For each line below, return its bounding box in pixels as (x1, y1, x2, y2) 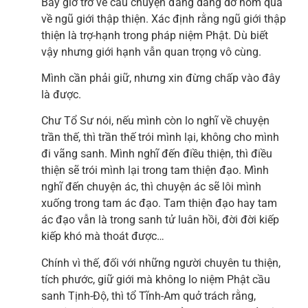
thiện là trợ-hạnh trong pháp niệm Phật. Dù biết (41, 28, 268, 42)
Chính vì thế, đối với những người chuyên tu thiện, (41, 256, 280, 269)
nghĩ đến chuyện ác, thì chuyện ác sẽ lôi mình (41, 180, 261, 194)
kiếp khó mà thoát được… (41, 230, 164, 243)
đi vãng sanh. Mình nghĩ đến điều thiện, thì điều (41, 147, 272, 161)
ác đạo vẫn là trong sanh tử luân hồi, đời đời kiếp (41, 213, 279, 227)
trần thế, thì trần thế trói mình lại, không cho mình (41, 131, 279, 144)
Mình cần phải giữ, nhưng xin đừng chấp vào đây (41, 71, 280, 85)
